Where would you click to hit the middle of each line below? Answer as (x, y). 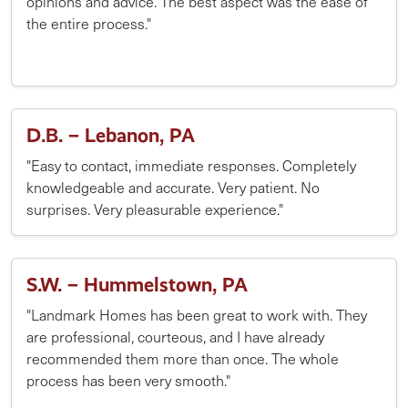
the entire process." (89, 23)
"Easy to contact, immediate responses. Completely (191, 165)
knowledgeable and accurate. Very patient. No (173, 187)
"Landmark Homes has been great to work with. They (197, 315)
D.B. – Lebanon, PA (111, 135)
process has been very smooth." (128, 380)
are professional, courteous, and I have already (175, 337)
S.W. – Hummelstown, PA (137, 285)
